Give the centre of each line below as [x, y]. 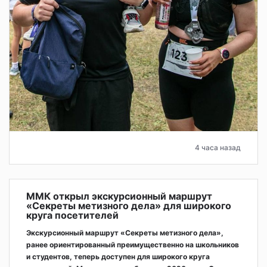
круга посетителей [72, 215]
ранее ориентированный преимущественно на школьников [133, 245]
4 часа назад [218, 148]
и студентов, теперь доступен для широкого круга [118, 257]
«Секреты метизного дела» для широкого [129, 206]
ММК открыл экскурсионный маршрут [119, 196]
